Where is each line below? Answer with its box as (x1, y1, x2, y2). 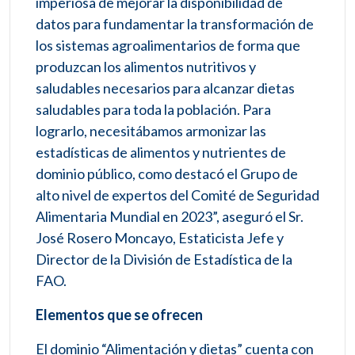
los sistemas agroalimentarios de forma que (36, 36, 300, 55)
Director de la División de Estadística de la (36, 250, 292, 269)
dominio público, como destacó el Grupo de (36, 165, 298, 183)
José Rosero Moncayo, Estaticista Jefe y (36, 229, 284, 247)
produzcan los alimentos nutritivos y (36, 58, 256, 76)
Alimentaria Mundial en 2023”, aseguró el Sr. (36, 208, 303, 226)
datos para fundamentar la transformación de (36, 15, 314, 33)
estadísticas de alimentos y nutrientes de (36, 143, 286, 162)
